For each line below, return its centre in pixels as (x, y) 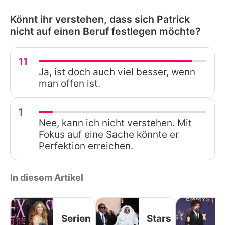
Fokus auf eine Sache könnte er (109, 134)
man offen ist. (70, 83)
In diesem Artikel (47, 177)
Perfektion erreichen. (86, 146)
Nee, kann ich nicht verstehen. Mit (115, 123)
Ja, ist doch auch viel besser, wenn (117, 72)
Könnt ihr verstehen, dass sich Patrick (100, 19)
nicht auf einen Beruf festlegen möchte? (105, 31)
